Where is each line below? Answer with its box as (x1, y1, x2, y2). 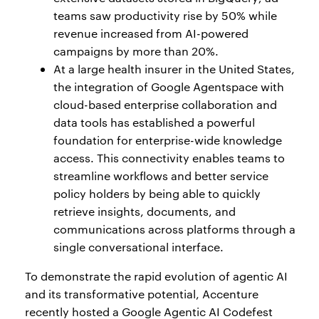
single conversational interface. (53, 239, 224, 255)
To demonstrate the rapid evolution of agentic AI (25, 268, 288, 284)
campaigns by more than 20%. (53, 43, 219, 59)
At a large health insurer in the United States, (53, 61, 295, 77)
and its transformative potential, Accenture (25, 286, 258, 302)
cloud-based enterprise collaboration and (53, 97, 277, 113)
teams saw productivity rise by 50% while (53, 8, 277, 23)
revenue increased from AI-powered (53, 26, 249, 41)
